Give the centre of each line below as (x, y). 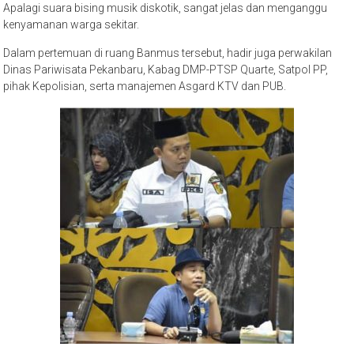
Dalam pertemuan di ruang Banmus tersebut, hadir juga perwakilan (168, 53)
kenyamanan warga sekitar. (72, 24)
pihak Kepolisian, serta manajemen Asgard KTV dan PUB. (145, 86)
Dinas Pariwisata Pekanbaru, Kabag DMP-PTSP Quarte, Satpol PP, (166, 69)
